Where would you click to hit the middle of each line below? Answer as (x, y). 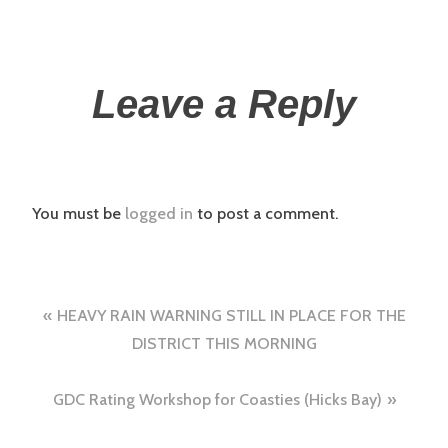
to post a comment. (265, 214)
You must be (78, 214)
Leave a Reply (224, 104)
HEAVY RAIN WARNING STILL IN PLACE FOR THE (231, 315)
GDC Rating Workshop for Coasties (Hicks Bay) (217, 399)
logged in (159, 214)
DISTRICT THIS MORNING (224, 343)
